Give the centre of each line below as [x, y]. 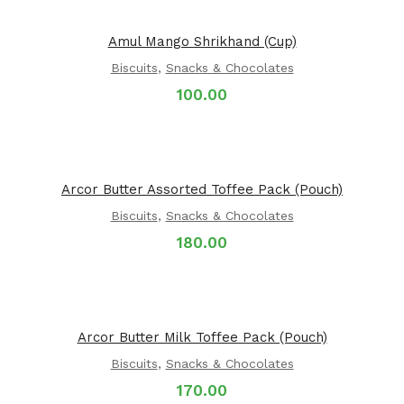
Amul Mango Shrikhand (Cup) [202, 41]
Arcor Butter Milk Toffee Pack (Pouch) [202, 337]
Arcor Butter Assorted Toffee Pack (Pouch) [202, 189]
